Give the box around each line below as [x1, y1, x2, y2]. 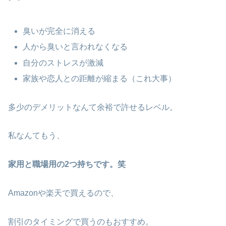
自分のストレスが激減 [23, 58, 104, 67]
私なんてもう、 [8, 131, 65, 140]
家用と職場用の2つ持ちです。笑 [8, 160, 126, 169]
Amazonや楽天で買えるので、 [8, 188, 119, 197]
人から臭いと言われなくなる [23, 42, 128, 51]
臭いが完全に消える [23, 27, 96, 36]
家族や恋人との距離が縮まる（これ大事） [23, 74, 177, 83]
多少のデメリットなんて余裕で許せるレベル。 [8, 102, 178, 111]
